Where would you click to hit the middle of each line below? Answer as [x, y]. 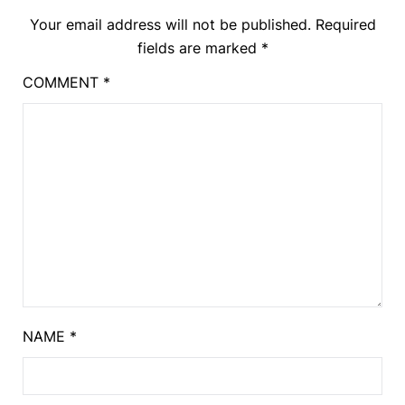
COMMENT [63, 82]
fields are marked [199, 48]
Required [345, 24]
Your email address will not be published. [170, 24]
